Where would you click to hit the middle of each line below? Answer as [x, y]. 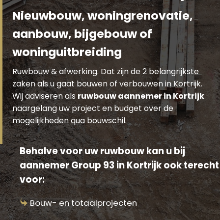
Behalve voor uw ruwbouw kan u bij [102, 151]
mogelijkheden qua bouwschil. [69, 120]
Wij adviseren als [45, 96]
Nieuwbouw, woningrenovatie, [103, 15]
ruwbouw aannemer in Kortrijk [141, 96]
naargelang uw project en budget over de [93, 108]
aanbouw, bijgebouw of [82, 33]
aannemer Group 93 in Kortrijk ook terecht [119, 165]
